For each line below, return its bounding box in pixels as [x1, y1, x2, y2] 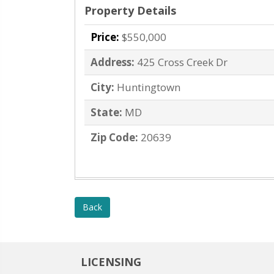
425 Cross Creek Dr [137, 55, 228, 70]
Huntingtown [117, 80, 180, 95]
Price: [91, 30, 119, 45]
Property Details [84, 3, 176, 18]
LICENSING [81, 254, 141, 270]
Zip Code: [91, 130, 138, 145]
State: [91, 105, 122, 120]
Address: [91, 55, 135, 70]
